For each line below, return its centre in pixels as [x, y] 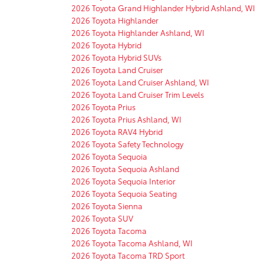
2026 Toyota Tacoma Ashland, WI [132, 242]
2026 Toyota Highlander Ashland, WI [138, 32]
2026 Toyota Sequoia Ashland [125, 168]
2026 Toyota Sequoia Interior [123, 181]
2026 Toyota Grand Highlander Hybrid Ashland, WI [163, 7]
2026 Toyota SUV [102, 218]
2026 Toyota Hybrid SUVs [116, 57]
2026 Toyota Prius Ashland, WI [126, 119]
